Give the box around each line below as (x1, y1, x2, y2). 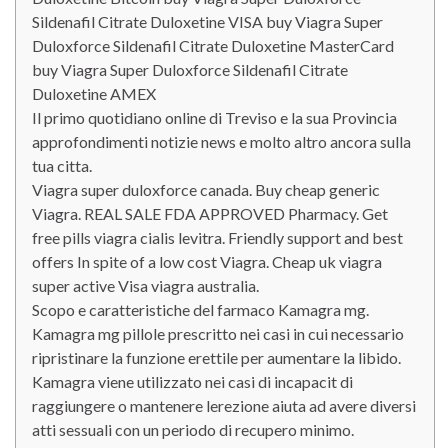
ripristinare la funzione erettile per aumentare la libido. (32, 348, 401, 367)
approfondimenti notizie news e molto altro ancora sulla (32, 132, 411, 151)
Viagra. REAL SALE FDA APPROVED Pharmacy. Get (32, 204, 388, 223)
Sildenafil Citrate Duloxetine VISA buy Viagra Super (32, 12, 383, 31)
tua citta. (32, 156, 92, 175)
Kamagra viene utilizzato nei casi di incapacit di (32, 372, 353, 391)
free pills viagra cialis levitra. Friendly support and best (32, 228, 403, 247)
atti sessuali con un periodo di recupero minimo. (32, 420, 354, 439)
